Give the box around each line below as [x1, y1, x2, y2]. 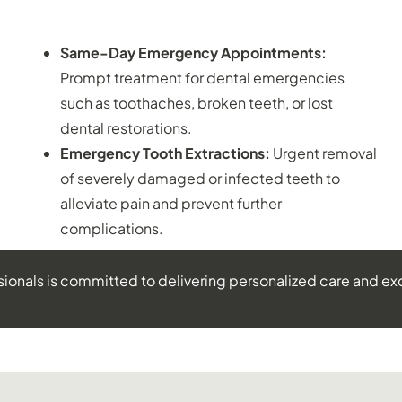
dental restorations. [60, 118, 193, 137]
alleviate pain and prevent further [60, 193, 283, 213]
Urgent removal [270, 143, 378, 162]
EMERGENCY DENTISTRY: [103, 4, 298, 23]
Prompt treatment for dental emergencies [60, 67, 345, 87]
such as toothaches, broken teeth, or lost [60, 92, 334, 112]
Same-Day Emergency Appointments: [60, 42, 328, 62]
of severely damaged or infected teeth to [60, 168, 341, 188]
